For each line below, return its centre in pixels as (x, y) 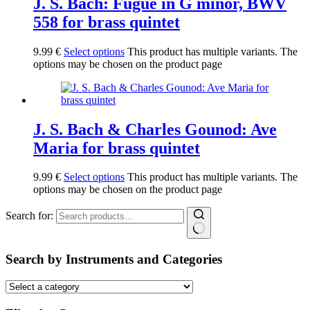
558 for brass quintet (107, 22)
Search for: (29, 216)
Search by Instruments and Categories (114, 259)
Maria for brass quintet (117, 148)
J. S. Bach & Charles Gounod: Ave (155, 129)
